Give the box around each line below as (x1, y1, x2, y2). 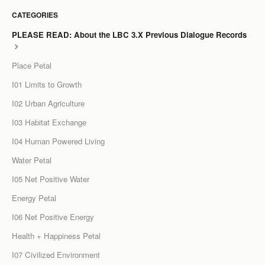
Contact (118, 67, 147, 79)
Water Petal (12, 154, 51, 166)
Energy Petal (12, 192, 56, 203)
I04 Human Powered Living (12, 135, 105, 147)
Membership (109, 39, 156, 51)
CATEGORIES (12, 9, 58, 20)
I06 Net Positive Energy (12, 211, 94, 222)
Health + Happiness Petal (12, 230, 101, 241)
